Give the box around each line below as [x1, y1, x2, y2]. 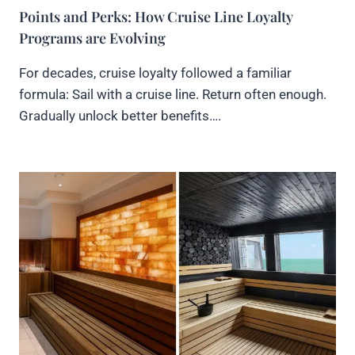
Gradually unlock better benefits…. [19, 108, 221, 124]
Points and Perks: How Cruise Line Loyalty [19, 7, 292, 27]
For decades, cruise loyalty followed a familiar [19, 65, 292, 82]
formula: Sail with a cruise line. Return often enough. [19, 86, 326, 103]
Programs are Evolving [19, 29, 166, 48]
